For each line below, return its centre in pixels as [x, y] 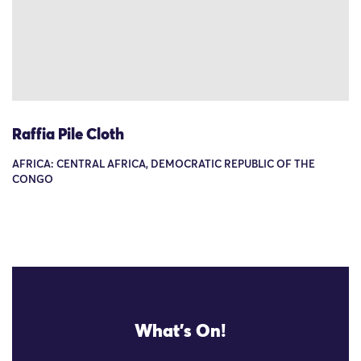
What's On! [180, 332]
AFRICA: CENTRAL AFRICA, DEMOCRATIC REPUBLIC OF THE [164, 165]
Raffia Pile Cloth [68, 135]
